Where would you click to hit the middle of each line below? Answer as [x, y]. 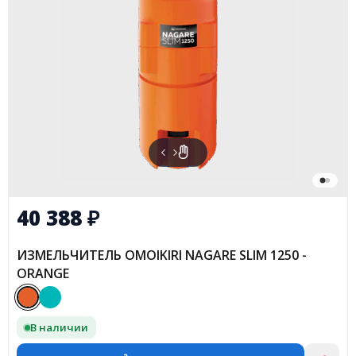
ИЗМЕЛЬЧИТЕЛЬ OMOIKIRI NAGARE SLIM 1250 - [162, 255]
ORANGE [43, 274]
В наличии [59, 327]
